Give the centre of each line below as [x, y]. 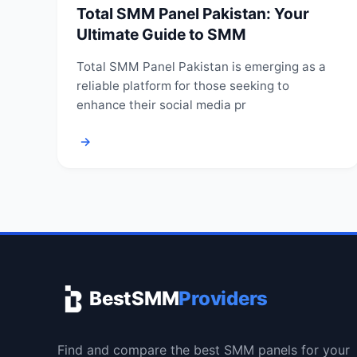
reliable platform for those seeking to [183, 85]
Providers [224, 299]
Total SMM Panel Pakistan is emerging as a [201, 66]
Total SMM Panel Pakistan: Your [193, 13]
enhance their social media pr [161, 104]
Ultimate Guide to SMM [161, 34]
